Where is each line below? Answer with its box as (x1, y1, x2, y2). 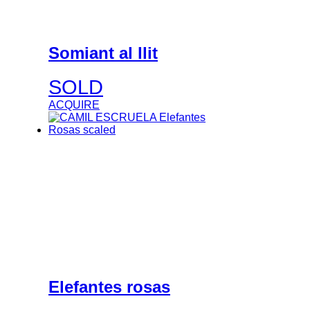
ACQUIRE (48, 99, 100, 111)
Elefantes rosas (48, 277, 170, 296)
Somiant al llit (48, 44, 158, 63)
